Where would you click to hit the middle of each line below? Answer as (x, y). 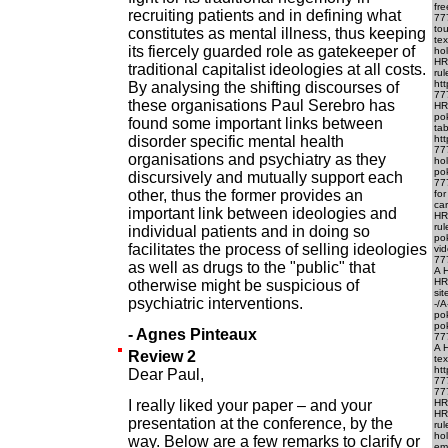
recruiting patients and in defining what (264, 15)
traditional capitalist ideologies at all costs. (277, 69)
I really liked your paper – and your (250, 405)
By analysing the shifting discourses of (263, 87)
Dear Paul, (166, 374)
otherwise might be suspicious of (243, 285)
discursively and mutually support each (265, 177)
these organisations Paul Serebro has (261, 105)
